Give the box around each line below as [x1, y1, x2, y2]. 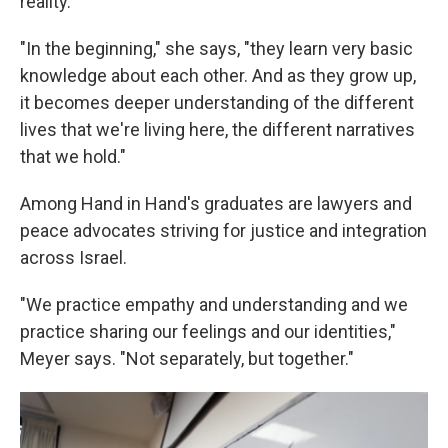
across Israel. [20, 247, 127, 268]
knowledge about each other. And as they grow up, [20, 65, 416, 86]
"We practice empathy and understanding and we [20, 294, 408, 315]
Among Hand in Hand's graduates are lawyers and [20, 193, 412, 214]
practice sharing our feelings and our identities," [20, 321, 396, 342]
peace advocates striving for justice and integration [20, 220, 427, 241]
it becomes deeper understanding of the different [20, 92, 414, 113]
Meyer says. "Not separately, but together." [20, 348, 354, 369]
